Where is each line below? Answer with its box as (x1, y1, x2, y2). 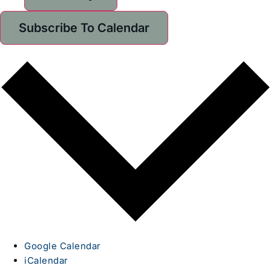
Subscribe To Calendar (19, 21, 149, 36)
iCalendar (24, 255, 68, 267)
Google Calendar (24, 240, 101, 252)
